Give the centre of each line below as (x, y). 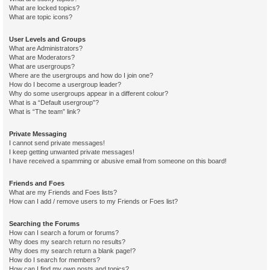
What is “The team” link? (45, 111)
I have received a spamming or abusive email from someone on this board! (118, 161)
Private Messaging (38, 134)
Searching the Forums (44, 224)
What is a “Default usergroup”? (54, 102)
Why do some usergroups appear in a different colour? (89, 93)
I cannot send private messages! (57, 143)
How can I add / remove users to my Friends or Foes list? (93, 201)
